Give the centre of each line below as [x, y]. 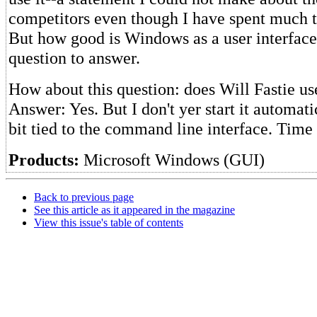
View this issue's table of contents [109, 223]
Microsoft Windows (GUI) [172, 160]
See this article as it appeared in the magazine [134, 210]
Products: [44, 160]
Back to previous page [84, 197]
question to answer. [74, 58]
